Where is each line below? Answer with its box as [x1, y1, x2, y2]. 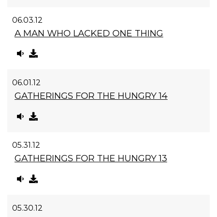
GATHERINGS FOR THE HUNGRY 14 [15, 90, 168, 102]
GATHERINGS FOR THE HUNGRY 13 [15, 153, 167, 164]
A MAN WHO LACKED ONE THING [15, 27, 163, 39]
